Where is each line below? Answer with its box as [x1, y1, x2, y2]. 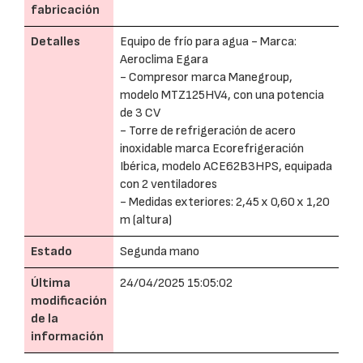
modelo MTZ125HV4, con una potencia [120, 88, 324, 103]
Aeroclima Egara [120, 52, 208, 67]
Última [31, 275, 70, 291]
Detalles [31, 34, 80, 49]
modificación [31, 293, 107, 309]
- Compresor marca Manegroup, [120, 70, 293, 85]
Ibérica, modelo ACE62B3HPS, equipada [120, 159, 332, 174]
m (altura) [120, 212, 172, 228]
